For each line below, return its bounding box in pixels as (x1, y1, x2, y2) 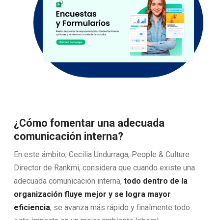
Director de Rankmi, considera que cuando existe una (14, 163, 195, 172)
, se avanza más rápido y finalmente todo (50, 202, 190, 212)
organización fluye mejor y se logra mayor (14, 189, 171, 199)
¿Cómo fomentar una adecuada (14, 117, 165, 130)
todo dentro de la (124, 176, 188, 186)
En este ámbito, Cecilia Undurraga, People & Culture (14, 149, 190, 159)
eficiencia (14, 202, 50, 212)
